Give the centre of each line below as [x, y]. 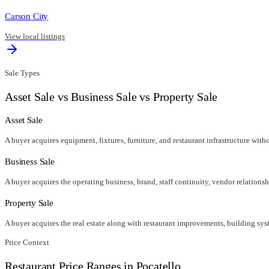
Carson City [27, 16]
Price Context [27, 243]
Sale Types [22, 73]
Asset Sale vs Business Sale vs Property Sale [111, 96]
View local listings [35, 37]
